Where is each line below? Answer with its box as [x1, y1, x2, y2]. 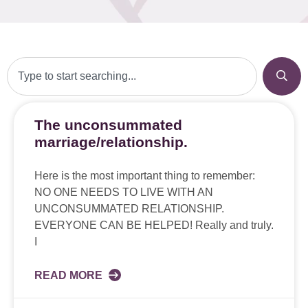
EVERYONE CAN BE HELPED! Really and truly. [34, 219, 274, 232]
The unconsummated [34, 117, 182, 133]
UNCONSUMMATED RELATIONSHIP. [34, 203, 224, 215]
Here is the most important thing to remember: [34, 170, 255, 182]
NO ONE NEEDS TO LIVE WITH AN [34, 186, 213, 199]
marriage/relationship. [34, 134, 188, 151]
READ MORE [34, 269, 105, 282]
